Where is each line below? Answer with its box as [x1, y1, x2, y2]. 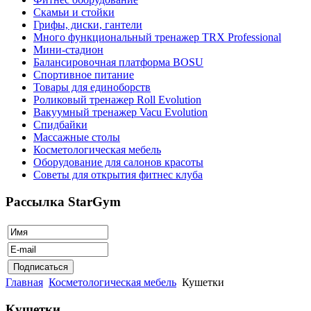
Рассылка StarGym [6, 194, 121, 210]
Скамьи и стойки [33, 6, 115, 19]
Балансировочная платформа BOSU [33, 56, 203, 69]
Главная [6, 276, 43, 288]
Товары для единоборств [33, 81, 151, 94]
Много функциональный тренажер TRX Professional [33, 31, 281, 44]
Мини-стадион [33, 44, 103, 56]
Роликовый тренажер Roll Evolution [33, 94, 201, 106]
